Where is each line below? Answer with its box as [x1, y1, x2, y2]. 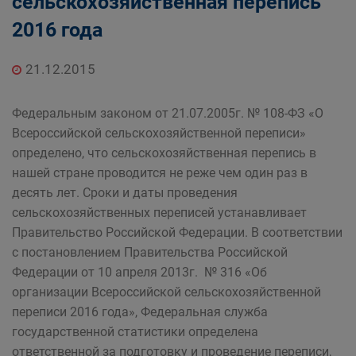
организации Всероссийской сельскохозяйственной [12, 284, 321, 300]
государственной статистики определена [12, 324, 258, 339]
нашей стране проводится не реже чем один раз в [12, 165, 308, 180]
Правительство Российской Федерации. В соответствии [12, 225, 342, 240]
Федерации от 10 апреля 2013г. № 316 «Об [12, 265, 267, 280]
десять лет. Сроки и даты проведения [12, 185, 238, 200]
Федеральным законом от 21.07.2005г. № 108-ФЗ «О [12, 106, 323, 121]
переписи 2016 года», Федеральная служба [12, 304, 268, 319]
